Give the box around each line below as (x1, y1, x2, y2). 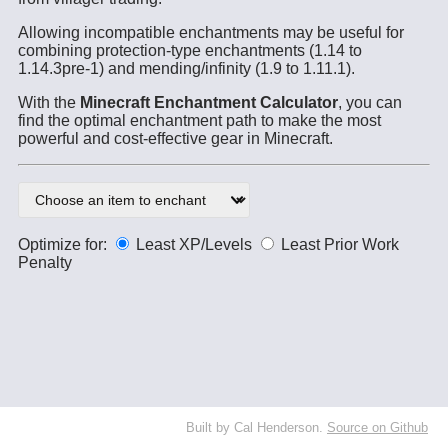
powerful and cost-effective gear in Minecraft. (18, 130, 333, 148)
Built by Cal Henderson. (186, 420, 327, 436)
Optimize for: (18, 236, 111, 254)
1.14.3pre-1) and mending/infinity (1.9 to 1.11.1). (18, 60, 355, 78)
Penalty (18, 254, 72, 272)
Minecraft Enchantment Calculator (80, 94, 338, 112)
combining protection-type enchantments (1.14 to (18, 42, 362, 60)
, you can (338, 94, 402, 112)
